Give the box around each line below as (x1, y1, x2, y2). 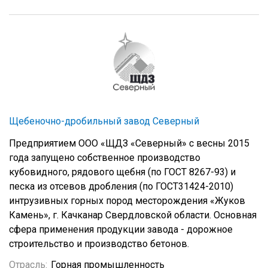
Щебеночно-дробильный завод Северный (9, 115, 199, 127)
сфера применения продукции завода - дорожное (9, 224, 233, 235)
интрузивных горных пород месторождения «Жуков (9, 195, 245, 206)
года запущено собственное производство (9, 152, 200, 163)
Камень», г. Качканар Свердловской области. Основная (9, 209, 257, 221)
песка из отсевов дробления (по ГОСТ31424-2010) (9, 181, 233, 192)
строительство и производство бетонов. (9, 238, 189, 249)
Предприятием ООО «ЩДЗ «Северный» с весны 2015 (9, 138, 249, 149)
